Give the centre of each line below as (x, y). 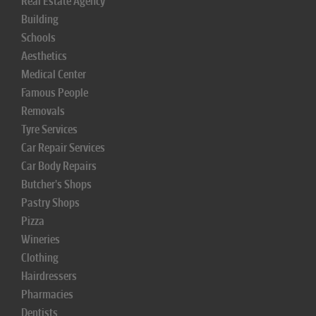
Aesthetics (44, 56)
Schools (38, 38)
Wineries (41, 239)
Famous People (55, 93)
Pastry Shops (50, 203)
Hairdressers (49, 276)
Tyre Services (49, 129)
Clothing (40, 258)
